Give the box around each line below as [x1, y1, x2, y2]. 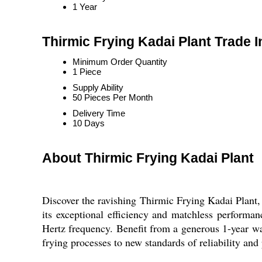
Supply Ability [73, 82, 123, 92]
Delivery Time [73, 108, 125, 118]
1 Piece [73, 67, 101, 77]
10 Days [73, 118, 105, 128]
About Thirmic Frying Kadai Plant [42, 151, 254, 166]
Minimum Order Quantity [73, 57, 167, 67]
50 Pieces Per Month [73, 92, 153, 102]
